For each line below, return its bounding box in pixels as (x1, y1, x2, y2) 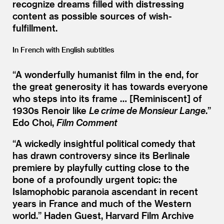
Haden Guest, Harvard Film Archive (44, 209, 194, 220)
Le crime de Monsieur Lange (89, 104, 205, 115)
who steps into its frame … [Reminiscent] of (12, 92, 202, 103)
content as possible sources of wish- (12, 10, 172, 21)
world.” (12, 209, 41, 220)
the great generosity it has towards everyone (12, 80, 208, 91)
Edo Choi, (12, 116, 56, 127)
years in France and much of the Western (12, 197, 191, 208)
